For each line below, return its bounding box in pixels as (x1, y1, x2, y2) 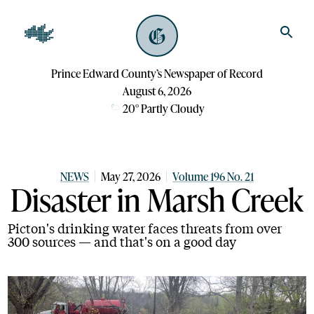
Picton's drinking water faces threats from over (8, 219, 282, 237)
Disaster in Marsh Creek (11, 178, 303, 220)
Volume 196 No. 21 (172, 169, 254, 184)
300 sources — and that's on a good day (8, 232, 237, 250)
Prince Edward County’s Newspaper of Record (51, 66, 263, 81)
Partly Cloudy (140, 101, 205, 116)
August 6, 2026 (123, 83, 191, 98)
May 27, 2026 (101, 169, 161, 184)
